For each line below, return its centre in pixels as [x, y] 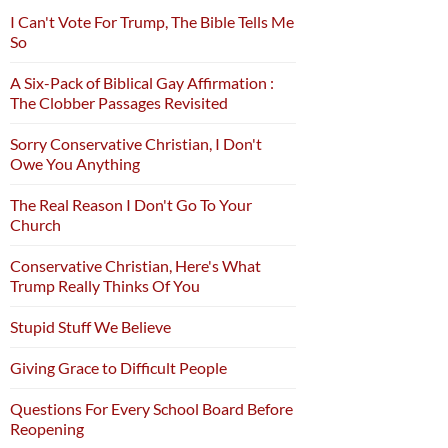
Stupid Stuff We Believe [90, 327]
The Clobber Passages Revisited [119, 103]
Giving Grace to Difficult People [118, 368]
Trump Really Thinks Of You [105, 286]
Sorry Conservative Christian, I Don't [136, 144]
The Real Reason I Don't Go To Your [131, 205]
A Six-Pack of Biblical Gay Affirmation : [142, 83]
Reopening [47, 429]
